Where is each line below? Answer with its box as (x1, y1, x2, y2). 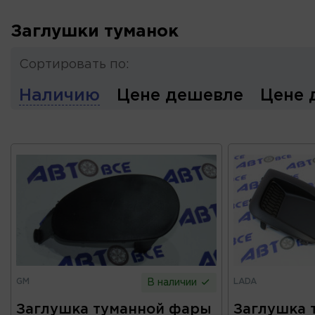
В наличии (147, 278, 200, 287)
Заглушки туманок (11, 24, 179, 39)
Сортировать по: (19, 59, 129, 70)
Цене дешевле (117, 88, 243, 103)
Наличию (19, 88, 100, 103)
